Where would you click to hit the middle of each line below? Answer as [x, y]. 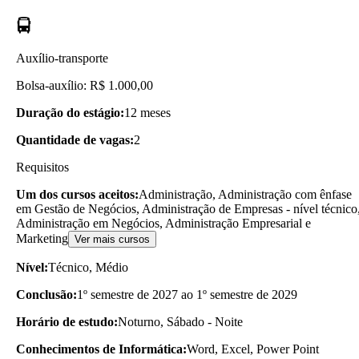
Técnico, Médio [88, 267]
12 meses [147, 112]
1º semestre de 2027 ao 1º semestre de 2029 [187, 294]
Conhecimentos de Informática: [101, 349]
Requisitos [42, 167]
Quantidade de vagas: [75, 139]
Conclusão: [46, 294]
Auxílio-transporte [62, 58]
